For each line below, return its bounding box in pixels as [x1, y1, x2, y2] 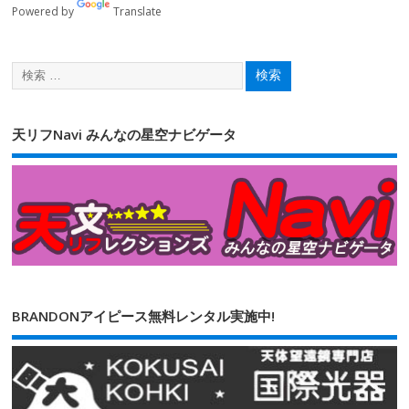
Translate [113, 3, 163, 19]
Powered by [12, 3, 78, 19]
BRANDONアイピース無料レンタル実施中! [12, 306, 276, 325]
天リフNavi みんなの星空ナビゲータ [12, 125, 237, 144]
